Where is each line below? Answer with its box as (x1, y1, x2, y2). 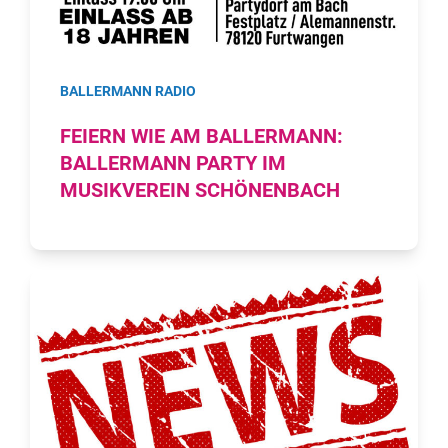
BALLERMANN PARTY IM (60, 152, 286, 175)
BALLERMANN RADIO (60, 83, 196, 99)
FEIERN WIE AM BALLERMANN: (60, 125, 343, 148)
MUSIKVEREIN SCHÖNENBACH (60, 179, 340, 202)
